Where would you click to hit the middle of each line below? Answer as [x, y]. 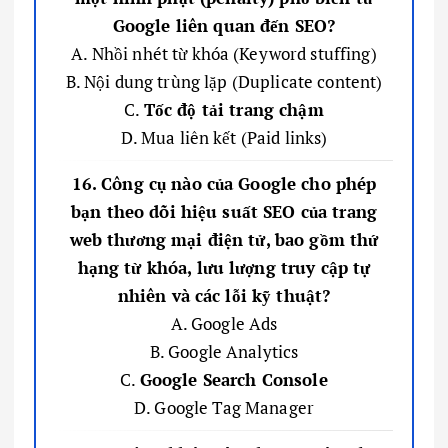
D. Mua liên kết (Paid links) [224, 137]
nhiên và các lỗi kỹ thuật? [224, 295]
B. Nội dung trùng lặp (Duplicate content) [224, 81]
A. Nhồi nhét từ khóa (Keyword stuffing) [224, 53]
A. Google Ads [224, 323]
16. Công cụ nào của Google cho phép [224, 183]
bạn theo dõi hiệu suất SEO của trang [224, 211]
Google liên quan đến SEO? [224, 25]
